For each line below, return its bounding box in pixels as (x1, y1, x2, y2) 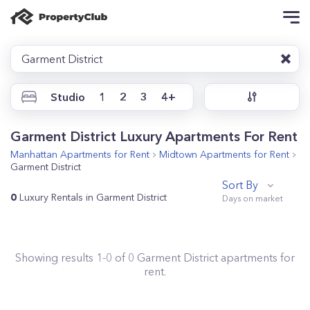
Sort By (222, 178, 258, 192)
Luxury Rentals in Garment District (19, 191, 167, 203)
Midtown (159, 148, 197, 161)
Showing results (15, 250, 96, 264)
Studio (51, 90, 85, 104)
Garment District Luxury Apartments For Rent (10, 128, 298, 145)
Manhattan (10, 148, 57, 161)
